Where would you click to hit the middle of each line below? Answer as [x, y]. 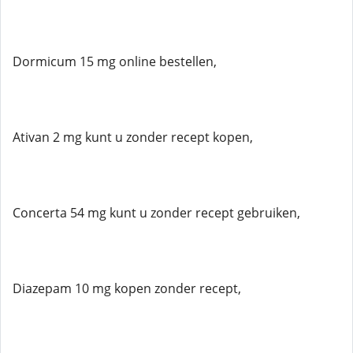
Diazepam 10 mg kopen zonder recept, [127, 288]
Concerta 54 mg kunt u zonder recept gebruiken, [156, 213]
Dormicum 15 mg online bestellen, [115, 61]
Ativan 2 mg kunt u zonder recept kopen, [133, 137]
